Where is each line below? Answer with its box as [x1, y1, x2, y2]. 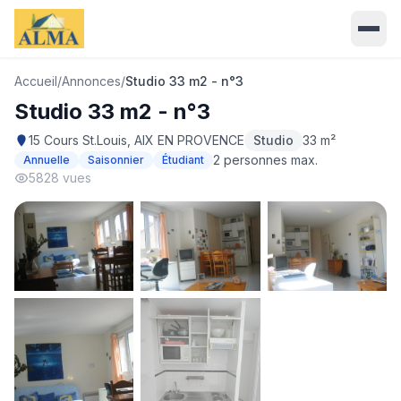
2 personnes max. [213, 152, 318, 167]
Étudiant [162, 153, 204, 166]
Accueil [14, 73, 57, 89]
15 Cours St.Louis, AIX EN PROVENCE [29, 132, 244, 148]
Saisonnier [88, 153, 144, 166]
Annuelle [23, 153, 70, 166]
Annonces [62, 73, 121, 89]
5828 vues [29, 170, 91, 185]
